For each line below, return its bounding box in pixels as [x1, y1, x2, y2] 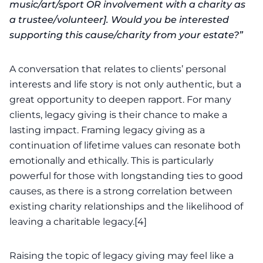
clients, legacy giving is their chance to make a [9, 109, 227, 120]
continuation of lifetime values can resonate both [9, 140, 241, 151]
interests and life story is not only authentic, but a [9, 79, 241, 90]
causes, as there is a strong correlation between [9, 186, 232, 197]
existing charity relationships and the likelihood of [9, 201, 243, 212]
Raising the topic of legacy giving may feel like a [9, 250, 234, 261]
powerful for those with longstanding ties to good [9, 170, 243, 181]
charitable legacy [53, 216, 133, 227]
